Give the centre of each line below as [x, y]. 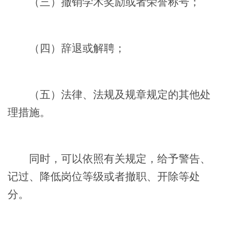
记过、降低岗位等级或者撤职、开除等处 [104, 176]
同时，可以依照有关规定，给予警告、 [109, 159]
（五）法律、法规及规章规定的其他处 [109, 94]
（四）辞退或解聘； [66, 48]
